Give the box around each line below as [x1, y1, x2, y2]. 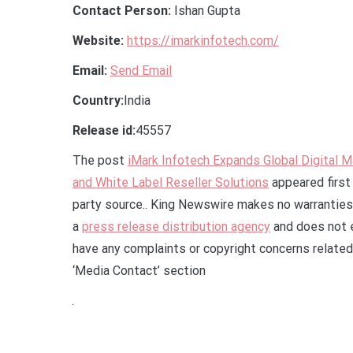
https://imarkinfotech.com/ [127, 32, 279, 48]
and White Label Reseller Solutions [72, 174, 269, 190]
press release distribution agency [82, 218, 270, 234]
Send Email [110, 62, 172, 78]
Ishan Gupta [171, 2, 240, 18]
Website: [72, 32, 124, 48]
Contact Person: [72, 2, 171, 18]
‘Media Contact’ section [72, 262, 206, 278]
